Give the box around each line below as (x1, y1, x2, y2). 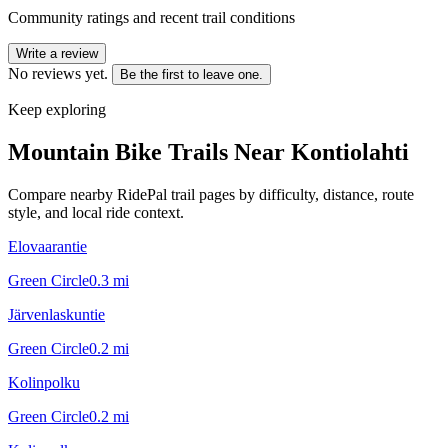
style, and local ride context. (8, 203, 184, 221)
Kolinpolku (8, 373, 80, 391)
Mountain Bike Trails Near (8, 138, 291, 165)
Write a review (16, 45, 98, 61)
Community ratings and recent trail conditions (8, 8, 295, 26)
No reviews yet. (8, 64, 108, 82)
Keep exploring (8, 100, 106, 118)
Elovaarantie (8, 237, 87, 255)
